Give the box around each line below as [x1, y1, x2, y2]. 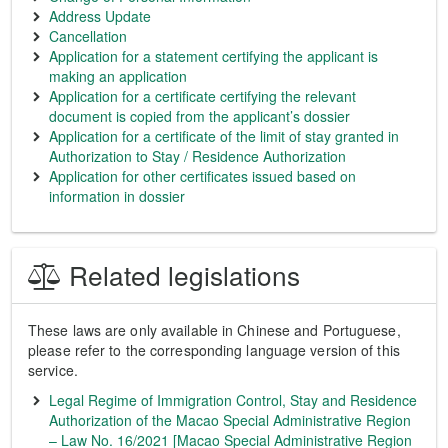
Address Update [49, 6, 151, 26]
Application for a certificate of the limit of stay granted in [49, 126, 399, 146]
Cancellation [49, 26, 127, 46]
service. [28, 360, 78, 380]
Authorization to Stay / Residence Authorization [49, 146, 346, 166]
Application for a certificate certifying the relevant [49, 86, 356, 106]
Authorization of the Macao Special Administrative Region [49, 410, 411, 430]
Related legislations [69, 256, 300, 294]
